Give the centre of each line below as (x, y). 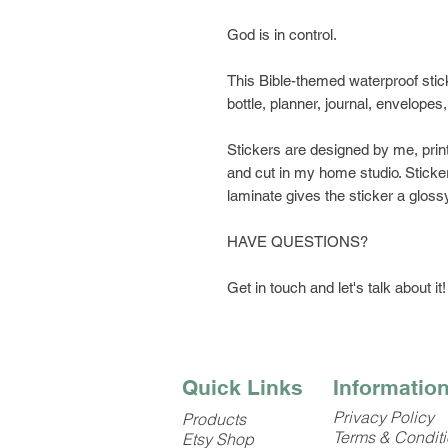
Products (214, 419)
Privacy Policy (383, 417)
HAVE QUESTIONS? (297, 241)
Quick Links (242, 387)
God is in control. (282, 34)
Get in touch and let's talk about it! (336, 287)
